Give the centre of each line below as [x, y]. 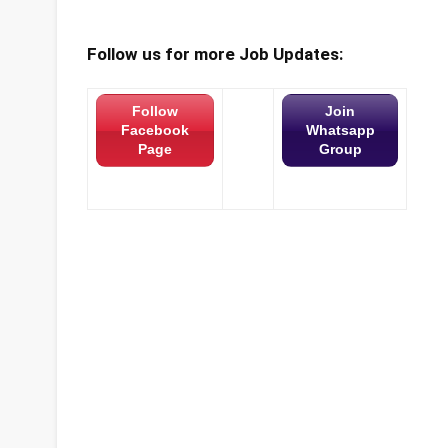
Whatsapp [340, 130]
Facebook [155, 130]
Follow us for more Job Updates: [215, 54]
